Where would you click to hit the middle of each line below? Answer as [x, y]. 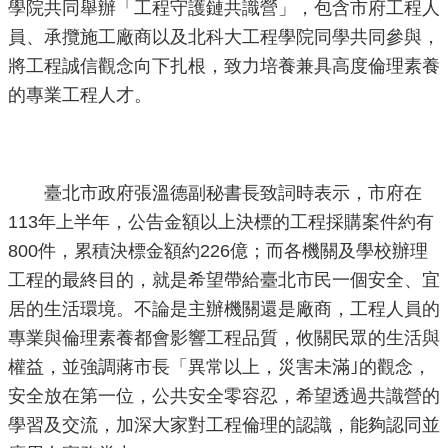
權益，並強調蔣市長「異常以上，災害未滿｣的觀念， [219, 367]
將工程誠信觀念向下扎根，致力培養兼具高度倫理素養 [224, 66]
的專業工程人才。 [80, 95]
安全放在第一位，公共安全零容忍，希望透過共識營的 [224, 396]
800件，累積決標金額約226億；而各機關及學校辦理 [218, 251]
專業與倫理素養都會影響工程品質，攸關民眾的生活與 [224, 338]
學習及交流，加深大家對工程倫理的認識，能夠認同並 [224, 425]
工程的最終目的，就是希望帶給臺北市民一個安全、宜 [224, 280]
